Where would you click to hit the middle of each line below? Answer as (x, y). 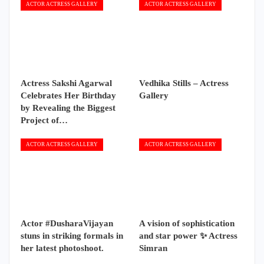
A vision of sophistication (187, 223)
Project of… (44, 121)
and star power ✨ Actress (188, 235)
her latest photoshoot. (62, 248)
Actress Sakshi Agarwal (66, 83)
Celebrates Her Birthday (68, 96)
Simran (153, 248)
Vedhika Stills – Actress (184, 83)
